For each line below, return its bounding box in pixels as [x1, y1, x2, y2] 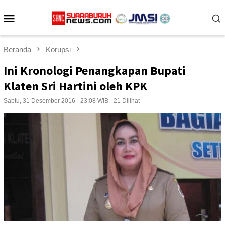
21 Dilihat [114, 97, 140, 105]
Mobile [16, 23, 58, 39]
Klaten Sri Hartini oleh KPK [4, 78, 147, 94]
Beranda [4, 45, 31, 54]
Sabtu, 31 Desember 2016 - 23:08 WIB [4, 97, 108, 105]
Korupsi [46, 45, 71, 54]
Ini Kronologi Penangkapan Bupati [4, 63, 186, 79]
